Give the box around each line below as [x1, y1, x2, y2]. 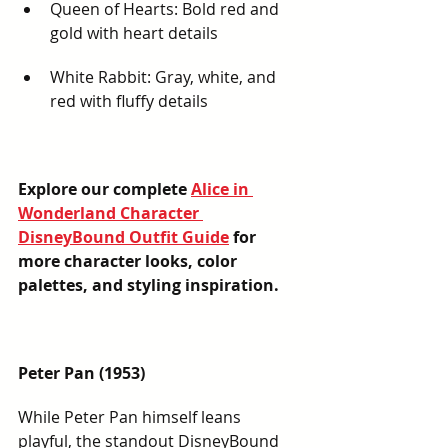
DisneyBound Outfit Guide [18, 226, 229, 248]
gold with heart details [50, 22, 218, 44]
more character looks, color [18, 250, 241, 272]
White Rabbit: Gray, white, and [50, 66, 280, 88]
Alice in [191, 178, 253, 200]
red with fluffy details [50, 90, 208, 112]
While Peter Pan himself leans [18, 406, 245, 428]
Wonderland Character [18, 202, 203, 224]
